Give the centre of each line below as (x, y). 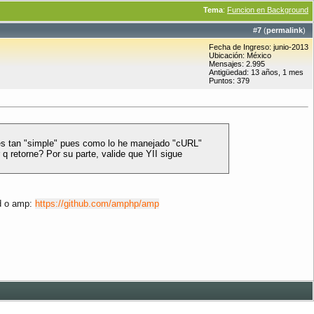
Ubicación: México (240, 55)
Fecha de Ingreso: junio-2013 (259, 47)
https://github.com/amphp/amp (97, 204)
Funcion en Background (268, 10)
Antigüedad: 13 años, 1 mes (256, 72)
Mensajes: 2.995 (237, 64)
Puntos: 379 (229, 81)
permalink (285, 30)
